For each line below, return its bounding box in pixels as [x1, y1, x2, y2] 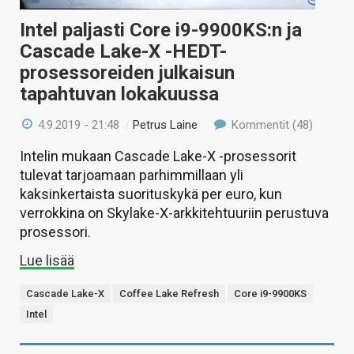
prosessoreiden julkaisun [20, 61, 235, 84]
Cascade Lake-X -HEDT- [20, 40, 227, 62]
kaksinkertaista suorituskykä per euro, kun [20, 185, 282, 202]
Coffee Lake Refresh [119, 287, 219, 299]
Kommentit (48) [228, 117, 313, 132]
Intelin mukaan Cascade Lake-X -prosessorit [20, 147, 296, 164]
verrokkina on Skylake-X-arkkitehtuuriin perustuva [20, 204, 329, 221]
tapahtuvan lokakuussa [20, 82, 219, 105]
